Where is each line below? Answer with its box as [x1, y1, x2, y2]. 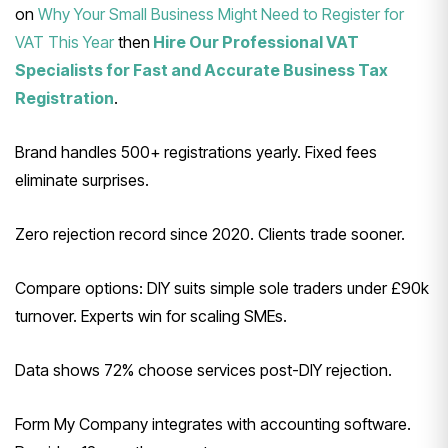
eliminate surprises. [15, 169, 149, 190]
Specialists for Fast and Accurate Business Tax [15, 59, 388, 80]
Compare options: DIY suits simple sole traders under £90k [15, 277, 429, 298]
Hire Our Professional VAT [153, 31, 359, 52]
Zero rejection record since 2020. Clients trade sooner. [15, 223, 405, 244]
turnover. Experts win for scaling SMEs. [15, 305, 287, 326]
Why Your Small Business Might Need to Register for [38, 3, 404, 24]
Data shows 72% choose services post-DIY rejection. [15, 359, 392, 380]
